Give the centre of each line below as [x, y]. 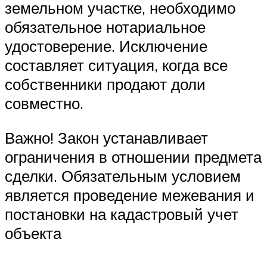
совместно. [44, 103]
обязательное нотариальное [105, 27]
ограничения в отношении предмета [133, 156]
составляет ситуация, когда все [116, 65]
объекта [33, 233]
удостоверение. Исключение [106, 46]
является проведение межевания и [130, 195]
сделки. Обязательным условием [123, 176]
